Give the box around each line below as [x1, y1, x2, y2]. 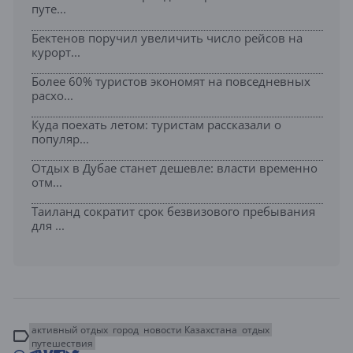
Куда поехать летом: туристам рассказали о [32, 116, 281, 132]
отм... [32, 173, 62, 190]
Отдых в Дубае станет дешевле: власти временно [32, 159, 318, 176]
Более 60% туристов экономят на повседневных [32, 72, 310, 89]
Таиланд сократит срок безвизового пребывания [32, 203, 315, 219]
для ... [32, 217, 65, 233]
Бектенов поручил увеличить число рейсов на [32, 29, 303, 46]
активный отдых [32, 322, 108, 336]
